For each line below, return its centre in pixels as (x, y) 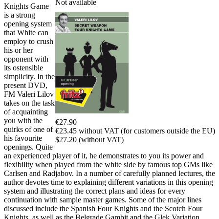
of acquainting (26, 112)
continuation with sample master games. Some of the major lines (103, 200)
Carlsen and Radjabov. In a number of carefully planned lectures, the (109, 174)
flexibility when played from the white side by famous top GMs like (108, 165)
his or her (18, 50)
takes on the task (29, 103)
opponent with (26, 59)
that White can (26, 33)
